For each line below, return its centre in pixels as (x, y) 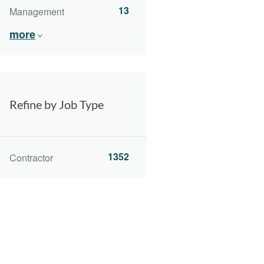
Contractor (31, 158)
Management (37, 11)
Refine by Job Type (57, 104)
